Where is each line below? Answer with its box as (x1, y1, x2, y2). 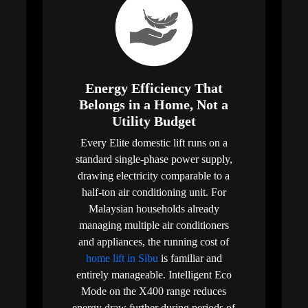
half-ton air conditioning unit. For (81, 186, 226, 198)
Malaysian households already (88, 202, 219, 214)
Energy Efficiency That (85, 80, 223, 96)
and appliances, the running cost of (78, 235, 230, 247)
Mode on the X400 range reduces (81, 285, 227, 297)
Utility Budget (111, 113, 196, 129)
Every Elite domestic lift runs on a (80, 136, 228, 148)
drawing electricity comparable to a (78, 169, 230, 181)
